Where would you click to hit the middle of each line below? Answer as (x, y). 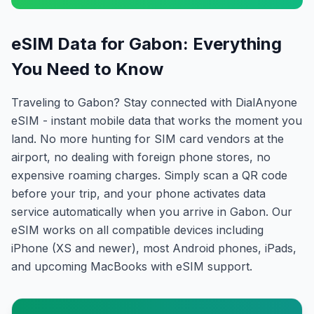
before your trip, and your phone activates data (138, 193)
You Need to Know (87, 69)
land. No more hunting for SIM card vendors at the (148, 139)
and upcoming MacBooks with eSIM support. (132, 266)
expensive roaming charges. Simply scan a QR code (149, 175)
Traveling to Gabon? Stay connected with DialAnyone (154, 102)
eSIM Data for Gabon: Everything (146, 44)
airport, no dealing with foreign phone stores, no (141, 157)
